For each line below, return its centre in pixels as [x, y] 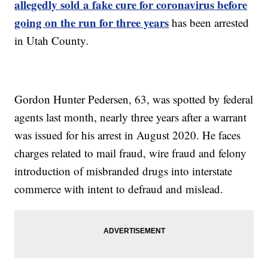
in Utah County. [52, 41]
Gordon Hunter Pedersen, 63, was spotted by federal [134, 99]
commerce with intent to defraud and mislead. [119, 189]
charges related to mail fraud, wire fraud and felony [131, 153]
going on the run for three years [92, 23]
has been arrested [209, 23]
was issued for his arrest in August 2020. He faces [128, 135]
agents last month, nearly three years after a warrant [131, 117]
